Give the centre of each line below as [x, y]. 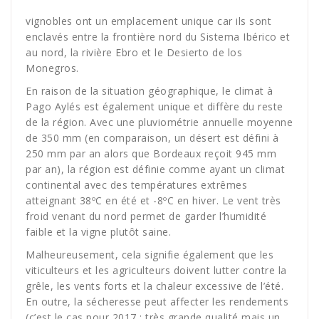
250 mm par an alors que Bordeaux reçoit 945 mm [151, 153]
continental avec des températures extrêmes [136, 184]
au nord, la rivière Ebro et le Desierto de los [134, 52]
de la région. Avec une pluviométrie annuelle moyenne [159, 122]
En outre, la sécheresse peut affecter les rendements [157, 301]
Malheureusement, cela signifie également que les [150, 254]
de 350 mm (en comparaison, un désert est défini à [152, 137]
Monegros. [52, 68]
